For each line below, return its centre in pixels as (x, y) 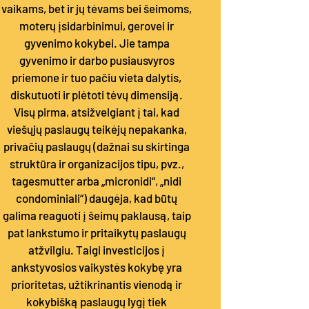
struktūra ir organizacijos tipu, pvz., (97, 163)
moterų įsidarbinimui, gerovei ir (97, 26)
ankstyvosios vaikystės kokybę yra (97, 267)
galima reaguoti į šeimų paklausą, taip (97, 215)
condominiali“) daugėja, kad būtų (97, 198)
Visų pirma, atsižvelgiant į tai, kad (97, 112)
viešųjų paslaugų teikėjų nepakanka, (97, 129)
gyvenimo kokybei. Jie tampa (97, 43)
